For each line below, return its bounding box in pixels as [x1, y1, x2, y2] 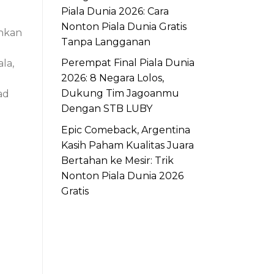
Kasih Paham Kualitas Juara [61, 139, 194, 151]
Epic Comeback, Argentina [61, 124, 190, 136]
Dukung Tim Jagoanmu [61, 87, 179, 100]
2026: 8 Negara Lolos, [61, 72, 164, 84]
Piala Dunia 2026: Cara [61, 5, 169, 17]
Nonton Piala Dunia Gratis [61, 20, 187, 32]
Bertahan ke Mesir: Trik [61, 154, 174, 166]
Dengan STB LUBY [61, 103, 152, 115]
